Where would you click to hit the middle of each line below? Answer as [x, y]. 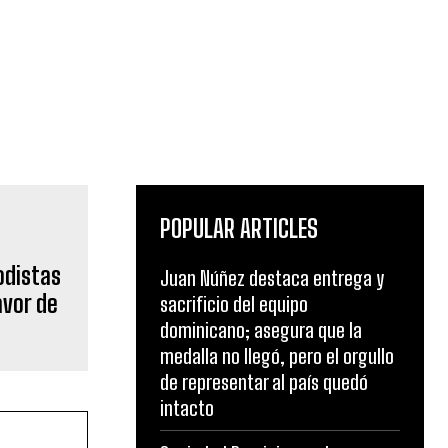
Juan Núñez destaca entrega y [272, 278]
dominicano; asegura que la [261, 330]
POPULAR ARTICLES [239, 229]
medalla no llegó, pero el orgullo [277, 356]
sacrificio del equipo [234, 304]
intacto [187, 408]
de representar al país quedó [264, 382]
